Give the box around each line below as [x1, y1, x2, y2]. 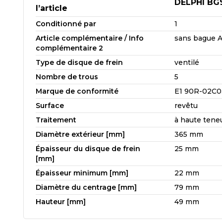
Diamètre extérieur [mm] [36, 129, 125, 139]
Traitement [36, 115, 76, 124]
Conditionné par [36, 19, 96, 28]
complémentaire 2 [36, 43, 103, 53]
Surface [36, 101, 64, 110]
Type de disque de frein [36, 57, 123, 67]
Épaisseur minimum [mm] [36, 168, 128, 177]
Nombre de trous [36, 72, 98, 81]
